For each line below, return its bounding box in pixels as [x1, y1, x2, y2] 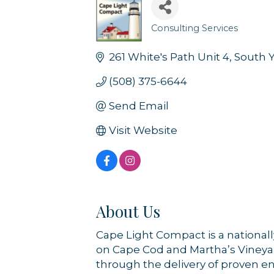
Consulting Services [151, 22, 238, 34]
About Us [96, 200, 160, 222]
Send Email [109, 99, 169, 112]
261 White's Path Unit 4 [109, 50, 230, 63]
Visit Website [109, 124, 178, 136]
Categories [150, 29, 214, 47]
